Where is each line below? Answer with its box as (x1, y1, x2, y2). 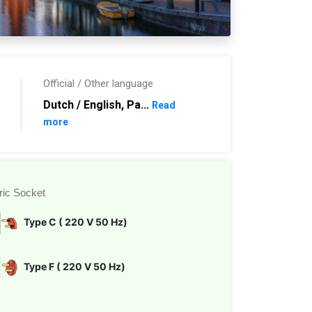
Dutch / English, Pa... (43, 98, 153, 111)
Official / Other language (43, 77, 154, 90)
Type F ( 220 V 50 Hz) (24, 260, 125, 272)
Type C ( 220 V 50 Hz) (24, 215, 127, 228)
